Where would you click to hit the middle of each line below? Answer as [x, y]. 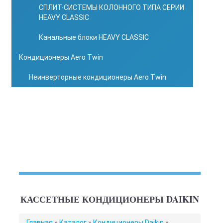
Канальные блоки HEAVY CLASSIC [94, 37]
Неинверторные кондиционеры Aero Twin [98, 77]
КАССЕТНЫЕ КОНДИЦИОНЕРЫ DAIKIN [110, 199]
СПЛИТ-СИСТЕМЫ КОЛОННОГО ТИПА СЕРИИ [111, 7]
